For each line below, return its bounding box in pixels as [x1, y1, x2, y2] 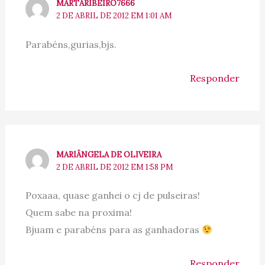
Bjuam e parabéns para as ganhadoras [25, 224, 202, 236]
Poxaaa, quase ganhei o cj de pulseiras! [25, 189, 200, 202]
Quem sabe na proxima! [25, 206, 132, 219]
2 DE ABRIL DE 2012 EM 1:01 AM [56, 10, 173, 21]
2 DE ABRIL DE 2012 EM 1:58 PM [56, 161, 174, 172]
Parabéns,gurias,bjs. [25, 38, 117, 50]
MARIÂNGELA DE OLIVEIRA [56, 149, 162, 160]
